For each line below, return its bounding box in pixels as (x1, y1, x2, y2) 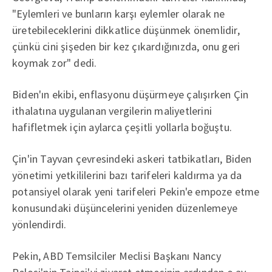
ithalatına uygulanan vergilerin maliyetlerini (12, 104, 212, 118)
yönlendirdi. (12, 217, 67, 231)
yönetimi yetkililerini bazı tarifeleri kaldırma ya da (12, 168, 242, 182)
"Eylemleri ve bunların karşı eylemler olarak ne (12, 7, 225, 21)
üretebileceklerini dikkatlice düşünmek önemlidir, (12, 23, 240, 37)
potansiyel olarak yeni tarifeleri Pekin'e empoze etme (12, 185, 260, 199)
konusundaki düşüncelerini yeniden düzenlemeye (12, 201, 237, 215)
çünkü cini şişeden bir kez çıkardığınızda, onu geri (12, 39, 240, 53)
